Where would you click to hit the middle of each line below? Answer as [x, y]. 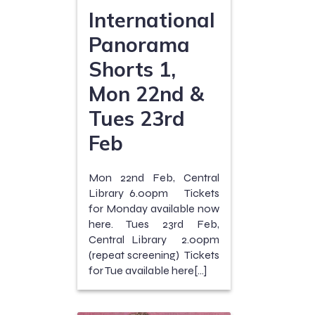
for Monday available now [154, 208]
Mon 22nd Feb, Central [154, 177]
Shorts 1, [132, 69]
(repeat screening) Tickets [154, 255]
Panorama [139, 44]
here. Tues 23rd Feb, [154, 224]
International [152, 19]
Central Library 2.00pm [154, 239]
